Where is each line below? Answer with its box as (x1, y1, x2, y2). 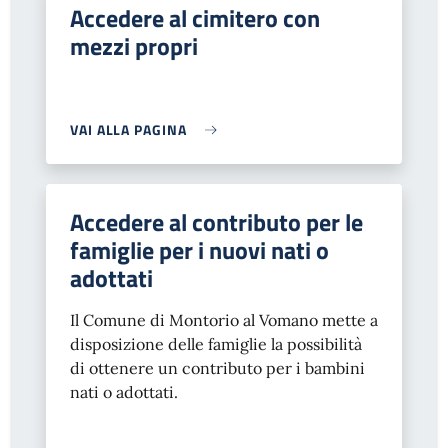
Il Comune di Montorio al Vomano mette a (70, 310, 378, 330)
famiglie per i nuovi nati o (70, 232, 329, 268)
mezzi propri (70, 28, 198, 64)
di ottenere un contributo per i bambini (70, 358, 365, 378)
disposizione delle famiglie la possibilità (70, 334, 362, 354)
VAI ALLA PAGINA (70, 119, 187, 140)
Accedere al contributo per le (70, 204, 363, 240)
